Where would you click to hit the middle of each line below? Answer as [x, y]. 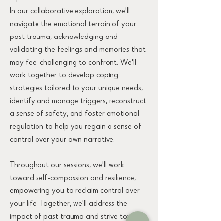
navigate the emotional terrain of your [73, 25]
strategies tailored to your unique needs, [76, 89]
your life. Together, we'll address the [69, 204]
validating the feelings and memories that [78, 50]
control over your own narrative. [62, 140]
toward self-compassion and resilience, [73, 179]
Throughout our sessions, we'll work [67, 166]
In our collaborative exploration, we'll [70, 12]
